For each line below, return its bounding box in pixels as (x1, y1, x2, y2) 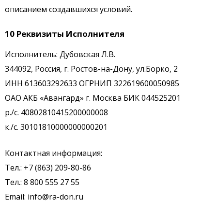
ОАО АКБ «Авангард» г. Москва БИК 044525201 (5, 93, 181, 104)
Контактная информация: (5, 148, 102, 159)
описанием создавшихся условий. (5, 4, 132, 15)
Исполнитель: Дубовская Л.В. (5, 49, 115, 60)
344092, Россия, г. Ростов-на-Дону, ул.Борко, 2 (5, 63, 178, 75)
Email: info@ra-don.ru (5, 191, 83, 202)
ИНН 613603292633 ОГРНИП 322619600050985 (5, 78, 179, 89)
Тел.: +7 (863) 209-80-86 (5, 162, 91, 173)
